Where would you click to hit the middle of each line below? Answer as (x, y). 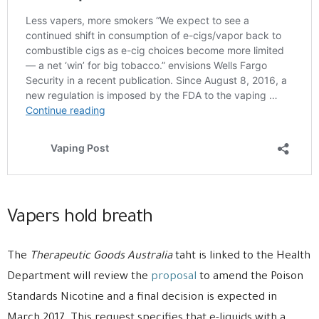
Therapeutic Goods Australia (101, 256)
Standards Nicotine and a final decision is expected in (142, 298)
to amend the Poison (250, 277)
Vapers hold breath (80, 218)
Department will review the (79, 277)
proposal (174, 277)
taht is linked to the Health (241, 256)
